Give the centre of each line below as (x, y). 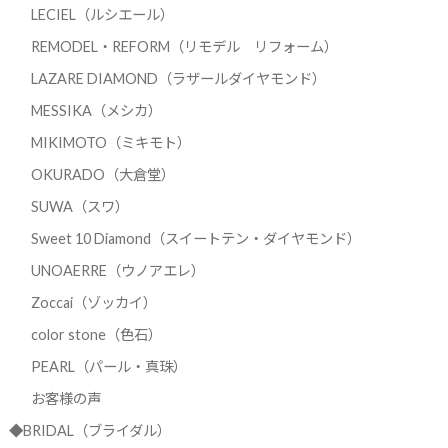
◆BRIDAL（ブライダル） (89, 431)
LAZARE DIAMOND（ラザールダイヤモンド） (178, 79)
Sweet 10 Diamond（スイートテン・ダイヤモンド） (195, 239)
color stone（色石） (96, 335)
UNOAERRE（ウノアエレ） (117, 271)
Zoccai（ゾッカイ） (93, 303)
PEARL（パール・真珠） (108, 367)
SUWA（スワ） (79, 207)
